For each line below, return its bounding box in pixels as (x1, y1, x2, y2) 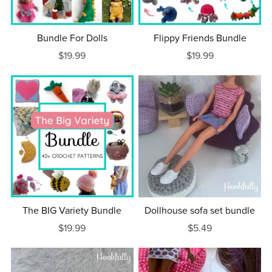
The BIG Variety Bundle (22, 205, 122, 217)
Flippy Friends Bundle (153, 32, 246, 44)
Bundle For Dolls (36, 32, 107, 44)
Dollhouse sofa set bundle (144, 205, 256, 217)
